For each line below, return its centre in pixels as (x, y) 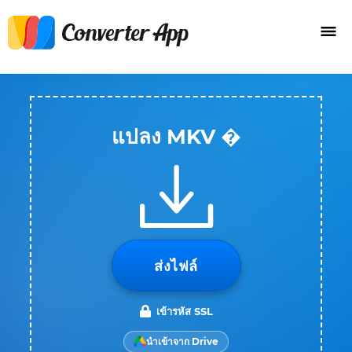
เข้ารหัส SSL (185, 311)
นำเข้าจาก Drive (182, 341)
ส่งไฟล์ (176, 266)
